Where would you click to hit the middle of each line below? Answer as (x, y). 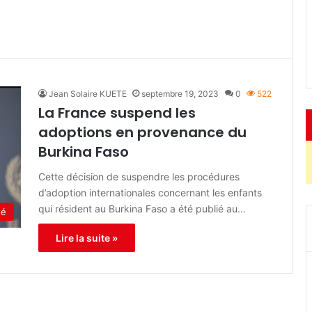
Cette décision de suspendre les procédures (139, 177)
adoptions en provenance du (142, 132)
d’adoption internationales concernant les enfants (150, 193)
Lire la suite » (87, 238)
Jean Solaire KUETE (88, 94)
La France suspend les (117, 113)
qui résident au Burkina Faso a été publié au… (142, 209)
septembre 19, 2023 (180, 94)
